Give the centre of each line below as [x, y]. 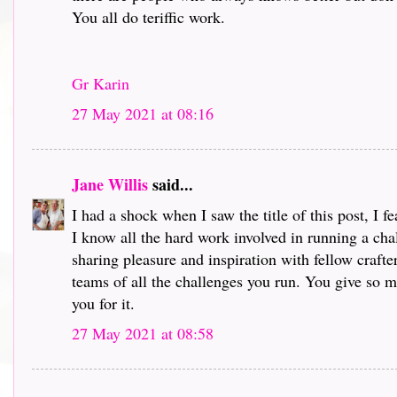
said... [171, 184]
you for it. [103, 303]
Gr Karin [101, 83]
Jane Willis [110, 184]
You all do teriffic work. [148, 16]
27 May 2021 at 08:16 [143, 113]
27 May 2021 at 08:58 [143, 333]
